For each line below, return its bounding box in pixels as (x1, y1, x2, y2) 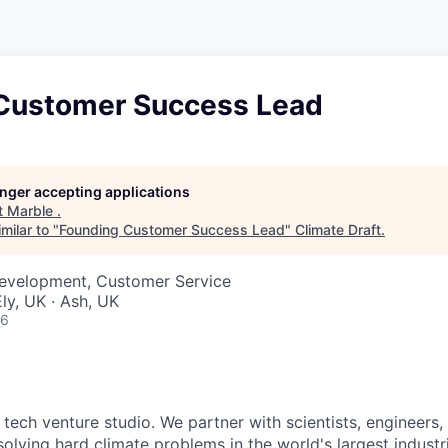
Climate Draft (295, 221, 381, 238)
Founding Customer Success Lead (59, 221, 285, 238)
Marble (7, 202, 57, 219)
